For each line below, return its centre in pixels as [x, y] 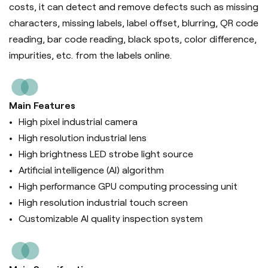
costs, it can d [40, 7]
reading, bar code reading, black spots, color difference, [133, 39]
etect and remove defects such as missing [165, 7]
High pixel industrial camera [78, 121]
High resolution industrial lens [83, 138]
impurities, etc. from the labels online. [90, 55]
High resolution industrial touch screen [103, 202]
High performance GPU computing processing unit [128, 186]
